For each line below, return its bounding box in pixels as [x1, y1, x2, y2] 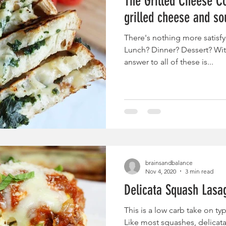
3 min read [185, 167, 213, 175]
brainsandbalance [145, 158, 193, 166]
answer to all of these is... [124, 56, 213, 67]
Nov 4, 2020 [145, 167, 176, 175]
